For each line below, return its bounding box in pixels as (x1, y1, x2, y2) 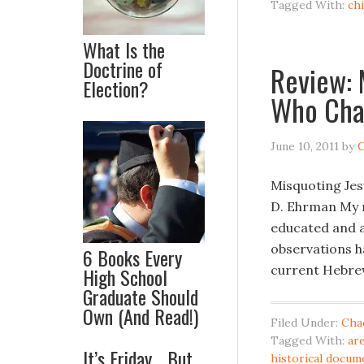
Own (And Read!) (83, 301, 198, 331)
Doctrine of (83, 54, 162, 84)
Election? (83, 74, 149, 103)
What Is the (83, 35, 165, 64)
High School (83, 262, 167, 292)
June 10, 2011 (271, 139, 339, 154)
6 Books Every (83, 243, 182, 272)
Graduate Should (83, 282, 198, 311)
